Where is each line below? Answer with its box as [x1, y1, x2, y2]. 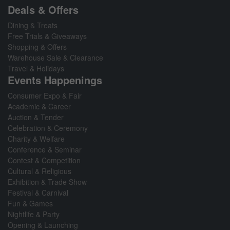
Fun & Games [8, 198, 53, 208]
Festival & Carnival [8, 187, 68, 198]
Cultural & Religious [8, 165, 71, 176]
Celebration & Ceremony [8, 122, 88, 133]
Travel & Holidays [8, 63, 64, 73]
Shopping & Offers [8, 41, 67, 52]
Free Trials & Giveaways [8, 30, 87, 41]
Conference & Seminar [8, 144, 82, 155]
